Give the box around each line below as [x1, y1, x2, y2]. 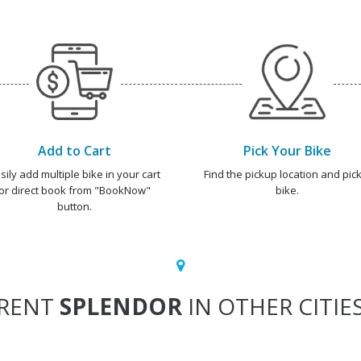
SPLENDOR [60, 291, 182, 322]
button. [56, 199, 92, 214]
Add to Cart [37, 142, 111, 160]
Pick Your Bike [243, 142, 331, 160]
